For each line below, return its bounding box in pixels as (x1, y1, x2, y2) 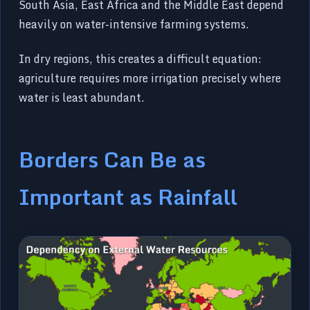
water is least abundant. (19, 88, 145, 107)
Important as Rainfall (19, 179, 238, 214)
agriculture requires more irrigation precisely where (19, 69, 282, 87)
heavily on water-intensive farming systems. (19, 15, 250, 33)
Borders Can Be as (19, 141, 206, 176)
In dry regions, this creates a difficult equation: (19, 49, 262, 68)
